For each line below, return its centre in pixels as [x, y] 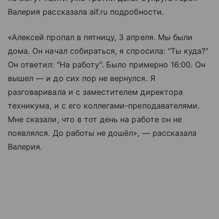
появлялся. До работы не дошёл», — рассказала [102, 133]
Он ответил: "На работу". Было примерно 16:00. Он [107, 64]
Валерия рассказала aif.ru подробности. [86, 11]
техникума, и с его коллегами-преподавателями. [104, 105]
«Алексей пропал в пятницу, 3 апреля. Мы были [100, 37]
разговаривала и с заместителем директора [95, 92]
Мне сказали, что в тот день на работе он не [95, 119]
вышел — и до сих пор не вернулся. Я [82, 78]
